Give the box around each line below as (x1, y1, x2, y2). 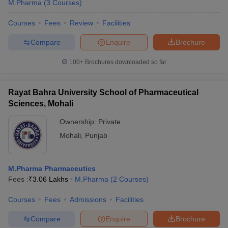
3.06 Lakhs (33, 175, 68, 183)
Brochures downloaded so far (83, 59, 166, 66)
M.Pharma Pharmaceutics (8, 164, 96, 173)
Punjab (85, 131, 107, 139)
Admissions (70, 195, 106, 204)
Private (98, 118, 121, 126)
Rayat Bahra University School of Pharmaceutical (8, 88, 198, 97)
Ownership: (60, 118, 98, 126)
